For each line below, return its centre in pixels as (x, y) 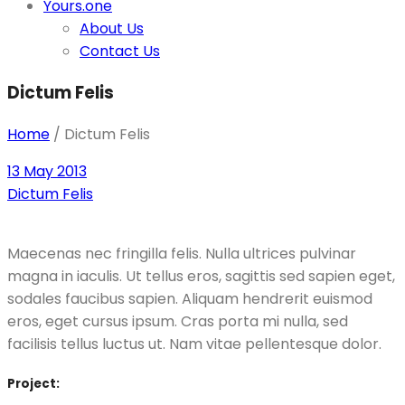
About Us (112, 29)
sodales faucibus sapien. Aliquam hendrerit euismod (190, 298)
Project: (33, 384)
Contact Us (120, 52)
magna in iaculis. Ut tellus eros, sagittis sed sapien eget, (201, 276)
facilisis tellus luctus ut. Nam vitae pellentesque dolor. (194, 344)
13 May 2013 (47, 171)
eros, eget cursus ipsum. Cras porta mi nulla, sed (178, 321)
